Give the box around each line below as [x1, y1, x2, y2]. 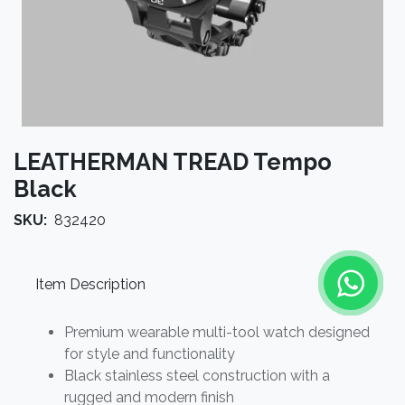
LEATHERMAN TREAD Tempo [14, 148, 332, 175]
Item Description [35, 275, 146, 293]
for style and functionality [64, 345, 235, 363]
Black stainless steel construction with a [64, 367, 330, 384]
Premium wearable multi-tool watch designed [64, 324, 370, 341]
